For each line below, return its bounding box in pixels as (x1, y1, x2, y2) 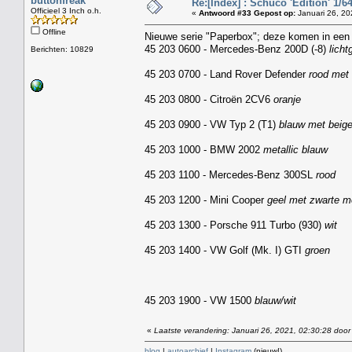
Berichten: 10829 (31, 44, 93, 53)
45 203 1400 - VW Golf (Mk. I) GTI (145, 244, 305, 256)
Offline (40, 27, 66, 36)
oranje (273, 93, 301, 105)
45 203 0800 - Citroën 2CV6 (145, 93, 273, 105)
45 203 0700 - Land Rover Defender (145, 68, 309, 80)
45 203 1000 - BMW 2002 (145, 143, 263, 156)
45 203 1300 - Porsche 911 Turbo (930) (145, 218, 324, 231)
